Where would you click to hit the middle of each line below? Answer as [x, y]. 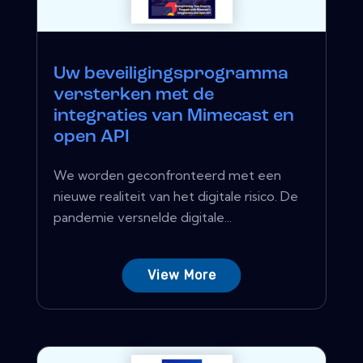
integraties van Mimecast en [174, 117]
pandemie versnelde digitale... [143, 218]
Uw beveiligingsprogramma [171, 75]
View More [181, 275]
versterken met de [134, 96]
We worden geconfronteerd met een [167, 175]
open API [92, 138]
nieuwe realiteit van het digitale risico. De [176, 196]
